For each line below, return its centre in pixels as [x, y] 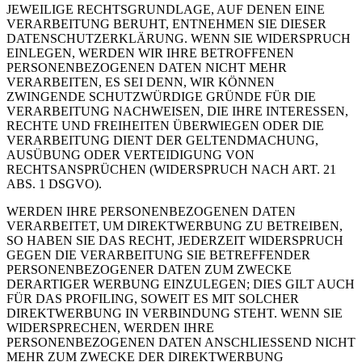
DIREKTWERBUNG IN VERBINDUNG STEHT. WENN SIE [175, 314]
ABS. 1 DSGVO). [54, 184]
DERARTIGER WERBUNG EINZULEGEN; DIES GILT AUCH [181, 284]
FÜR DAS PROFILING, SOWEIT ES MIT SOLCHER [153, 299]
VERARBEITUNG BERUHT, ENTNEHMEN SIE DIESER [166, 24]
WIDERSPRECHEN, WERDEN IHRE [110, 328]
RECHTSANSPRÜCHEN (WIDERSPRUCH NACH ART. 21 [171, 170]
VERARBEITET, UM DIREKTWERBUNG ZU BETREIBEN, [175, 226]
